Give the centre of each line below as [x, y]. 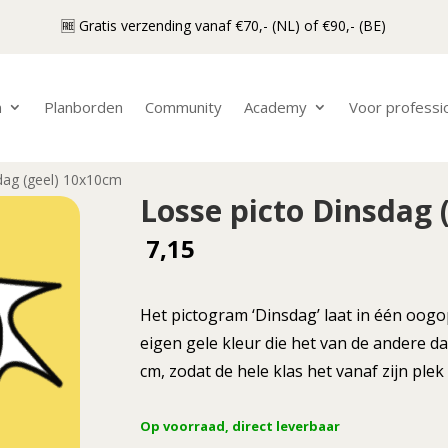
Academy [275, 106]
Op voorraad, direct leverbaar [239, 425]
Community [183, 106]
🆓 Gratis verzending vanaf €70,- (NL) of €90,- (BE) [224, 25]
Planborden [83, 106]
